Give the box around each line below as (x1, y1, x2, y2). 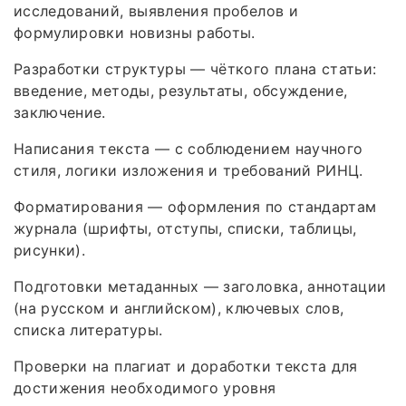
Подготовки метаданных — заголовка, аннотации (14, 276, 387, 295)
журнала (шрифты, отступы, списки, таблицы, (14, 218, 357, 237)
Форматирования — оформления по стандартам (14, 197, 377, 216)
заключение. (14, 102, 106, 121)
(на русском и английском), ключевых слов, (14, 298, 344, 317)
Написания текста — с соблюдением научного (14, 139, 363, 158)
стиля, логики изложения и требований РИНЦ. (14, 160, 363, 179)
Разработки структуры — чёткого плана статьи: (14, 59, 377, 78)
